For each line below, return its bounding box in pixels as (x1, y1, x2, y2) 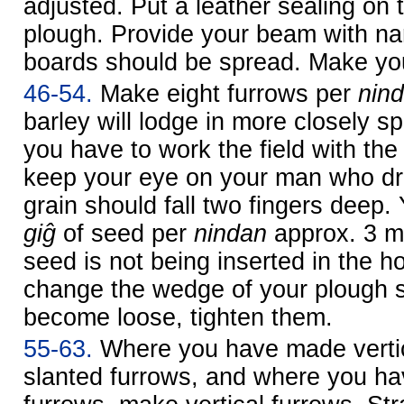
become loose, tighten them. (23, 303, 333, 331)
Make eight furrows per (93, 79, 358, 107)
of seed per (56, 219, 194, 247)
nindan (194, 219, 267, 247)
